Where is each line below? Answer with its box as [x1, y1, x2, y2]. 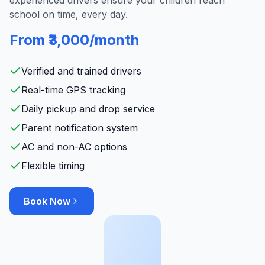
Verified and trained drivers [21, 65, 141, 77]
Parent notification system [21, 122, 138, 134]
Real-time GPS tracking [21, 84, 125, 96]
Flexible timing [21, 160, 85, 172]
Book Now [24, 195, 70, 207]
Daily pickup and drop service [21, 103, 155, 115]
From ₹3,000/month [9, 31, 139, 49]
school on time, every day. [9, 8, 128, 20]
